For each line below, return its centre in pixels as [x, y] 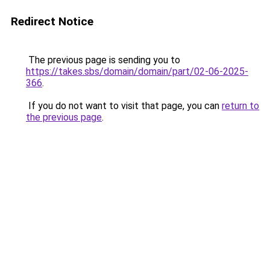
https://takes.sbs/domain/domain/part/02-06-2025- [137, 71]
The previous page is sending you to [103, 60]
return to [240, 106]
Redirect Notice [52, 21]
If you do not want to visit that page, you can [124, 106]
